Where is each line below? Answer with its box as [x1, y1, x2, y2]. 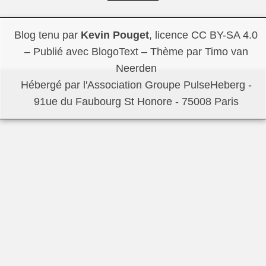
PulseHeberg [183, 79, 245, 91]
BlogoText [91, 46, 138, 58]
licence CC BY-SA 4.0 [155, 29, 258, 42]
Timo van [204, 46, 248, 58]
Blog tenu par [14, 29, 81, 42]
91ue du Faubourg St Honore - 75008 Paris [33, 96, 239, 108]
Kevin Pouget [81, 29, 149, 42]
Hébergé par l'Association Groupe [20, 79, 183, 91]
